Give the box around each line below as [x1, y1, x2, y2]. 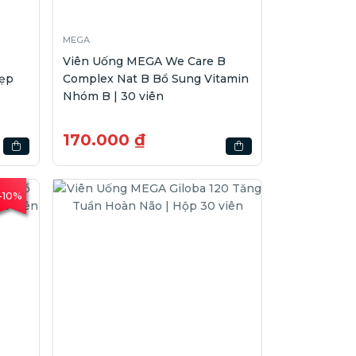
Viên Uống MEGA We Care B [63, 53, 226, 68]
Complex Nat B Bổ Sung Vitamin [63, 71, 250, 86]
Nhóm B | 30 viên [63, 88, 164, 103]
